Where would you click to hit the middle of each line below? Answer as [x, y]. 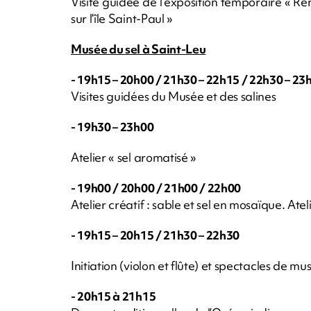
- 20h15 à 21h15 [114, 296]
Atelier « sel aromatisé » [134, 157]
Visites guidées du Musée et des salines [174, 96]
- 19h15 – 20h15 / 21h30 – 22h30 [155, 235]
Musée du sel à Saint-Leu [138, 49]
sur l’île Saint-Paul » [122, 18]
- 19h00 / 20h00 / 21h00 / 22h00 [156, 187]
